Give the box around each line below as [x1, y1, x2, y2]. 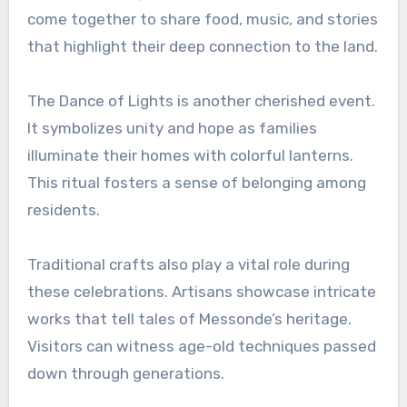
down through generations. [26, 363, 224, 382]
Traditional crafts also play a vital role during [26, 254, 350, 273]
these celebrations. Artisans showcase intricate [26, 282, 376, 301]
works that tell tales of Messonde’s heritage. [26, 309, 352, 328]
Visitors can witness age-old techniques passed [26, 336, 376, 355]
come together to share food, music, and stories [26, 9, 378, 28]
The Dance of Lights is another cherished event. [26, 91, 375, 110]
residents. [26, 200, 100, 219]
